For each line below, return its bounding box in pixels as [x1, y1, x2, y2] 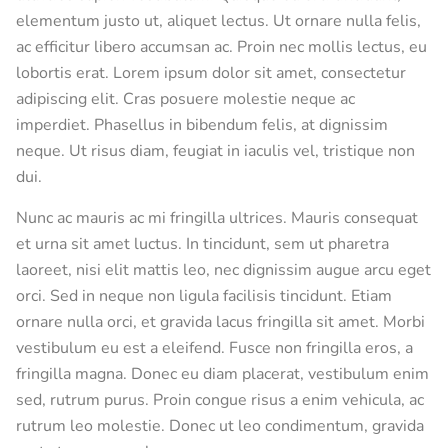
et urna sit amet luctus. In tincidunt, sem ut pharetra [16, 232, 389, 255]
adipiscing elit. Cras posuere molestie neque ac [16, 88, 355, 111]
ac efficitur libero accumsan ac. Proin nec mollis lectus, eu [16, 36, 427, 59]
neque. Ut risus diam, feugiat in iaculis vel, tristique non [16, 140, 415, 163]
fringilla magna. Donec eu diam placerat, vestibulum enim [16, 362, 429, 385]
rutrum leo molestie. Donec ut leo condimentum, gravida [16, 414, 424, 437]
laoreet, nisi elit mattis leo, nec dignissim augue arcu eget [16, 258, 431, 281]
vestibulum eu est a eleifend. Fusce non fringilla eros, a [16, 336, 413, 359]
